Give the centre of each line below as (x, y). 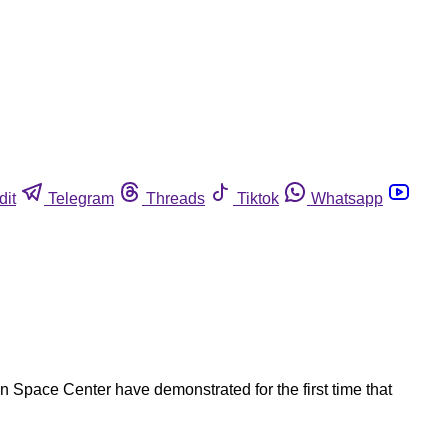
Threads (175, 198)
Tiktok (258, 198)
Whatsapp (347, 198)
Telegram (81, 198)
